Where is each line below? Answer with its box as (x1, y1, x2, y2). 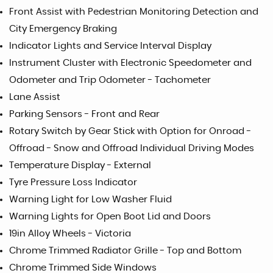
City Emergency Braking (9, 24, 117, 34)
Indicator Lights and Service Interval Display (9, 41, 211, 51)
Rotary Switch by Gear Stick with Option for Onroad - (9, 127, 251, 136)
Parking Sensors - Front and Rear (9, 110, 160, 119)
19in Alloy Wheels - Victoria (9, 229, 131, 238)
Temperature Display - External (9, 161, 151, 170)
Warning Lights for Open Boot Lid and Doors (9, 212, 211, 221)
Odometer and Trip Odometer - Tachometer (9, 76, 211, 85)
